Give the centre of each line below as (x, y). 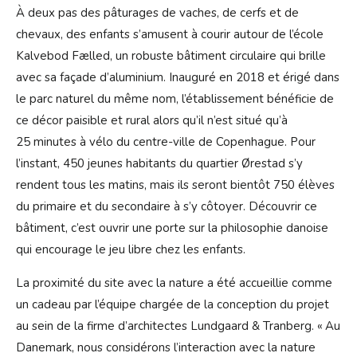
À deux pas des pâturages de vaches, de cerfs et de (157, 13)
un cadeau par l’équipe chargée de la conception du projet (173, 305)
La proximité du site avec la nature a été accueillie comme (174, 283)
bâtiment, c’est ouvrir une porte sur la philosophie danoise (172, 228)
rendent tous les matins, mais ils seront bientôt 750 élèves (175, 185)
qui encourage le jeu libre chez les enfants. (131, 250)
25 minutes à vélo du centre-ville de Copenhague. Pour (166, 142)
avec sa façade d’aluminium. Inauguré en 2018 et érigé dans (178, 78)
